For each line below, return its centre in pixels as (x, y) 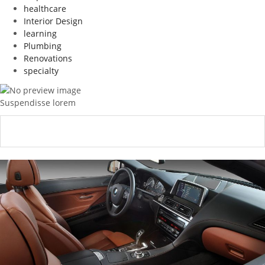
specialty (41, 71)
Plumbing (43, 46)
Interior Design (53, 21)
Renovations (48, 58)
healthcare (45, 9)
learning (40, 33)
